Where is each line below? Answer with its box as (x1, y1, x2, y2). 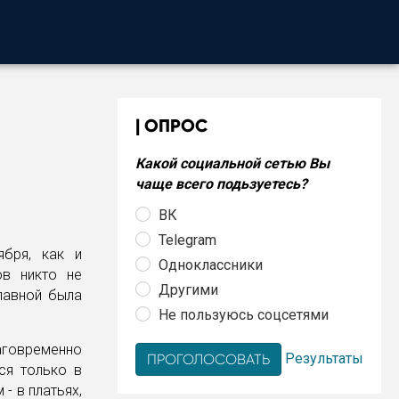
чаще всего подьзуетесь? (135, 175, 307, 192)
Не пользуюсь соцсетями (159, 305, 329, 323)
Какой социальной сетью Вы (135, 155, 330, 172)
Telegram (159, 231, 216, 248)
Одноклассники (159, 256, 263, 273)
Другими (159, 281, 218, 298)
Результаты (285, 349, 363, 367)
